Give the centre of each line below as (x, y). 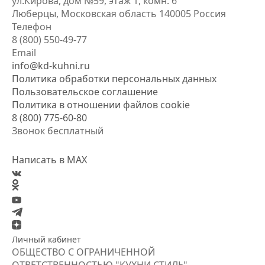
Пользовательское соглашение (85, 92)
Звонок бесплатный (58, 131)
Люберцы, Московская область (84, 14)
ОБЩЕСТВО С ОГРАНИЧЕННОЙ (83, 252)
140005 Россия (191, 14)
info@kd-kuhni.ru (51, 66)
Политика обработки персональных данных (114, 79)
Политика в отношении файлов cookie (101, 105)
